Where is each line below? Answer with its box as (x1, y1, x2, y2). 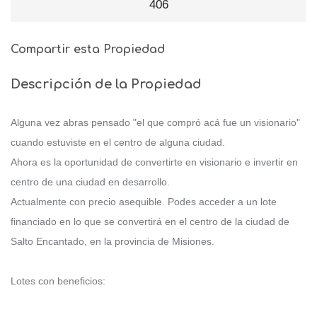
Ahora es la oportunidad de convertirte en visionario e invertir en (11, 156, 298, 168)
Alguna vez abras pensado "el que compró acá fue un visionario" (11, 117, 300, 129)
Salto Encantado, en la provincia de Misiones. (11, 236, 214, 248)
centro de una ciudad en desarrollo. (11, 176, 170, 188)
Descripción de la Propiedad (11, 77, 202, 92)
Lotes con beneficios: (11, 275, 105, 287)
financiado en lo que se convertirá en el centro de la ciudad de (11, 216, 289, 228)
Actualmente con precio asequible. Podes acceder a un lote (11, 196, 277, 208)
